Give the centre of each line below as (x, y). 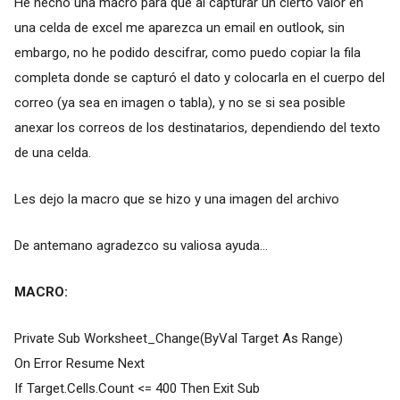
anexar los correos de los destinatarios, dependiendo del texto (197, 127)
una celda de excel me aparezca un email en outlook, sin (179, 27)
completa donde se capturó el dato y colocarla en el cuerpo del (199, 77)
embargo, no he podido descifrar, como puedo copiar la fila (187, 52)
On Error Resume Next (79, 363)
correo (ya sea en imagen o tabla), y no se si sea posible (179, 102)
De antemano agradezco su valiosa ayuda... (141, 245)
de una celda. (52, 152)
